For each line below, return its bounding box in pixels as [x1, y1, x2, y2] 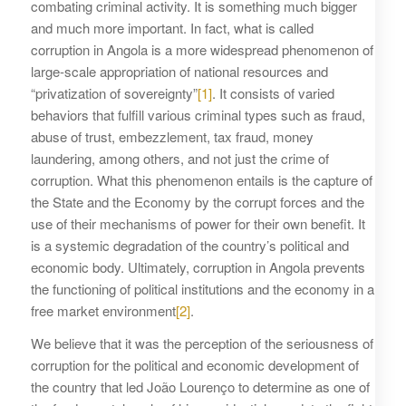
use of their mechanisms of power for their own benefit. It [30, 213, 365, 233]
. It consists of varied [211, 82, 334, 102]
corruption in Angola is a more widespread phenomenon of [30, 39, 373, 59]
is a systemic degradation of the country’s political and [30, 235, 349, 255]
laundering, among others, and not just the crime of [30, 148, 329, 168]
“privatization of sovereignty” [30, 82, 198, 102]
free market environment [30, 300, 176, 320]
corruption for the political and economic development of [30, 355, 359, 375]
